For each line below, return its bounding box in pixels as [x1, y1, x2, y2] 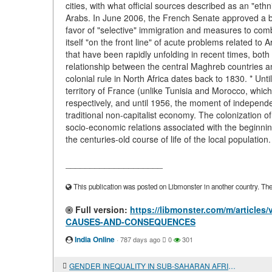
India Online [75, 234, 115, 245]
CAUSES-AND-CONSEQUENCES [66, 216, 195, 228]
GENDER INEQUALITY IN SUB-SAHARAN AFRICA [228, 260, 236, 271]
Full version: [73, 203, 127, 216]
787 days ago [120, 234, 160, 244]
